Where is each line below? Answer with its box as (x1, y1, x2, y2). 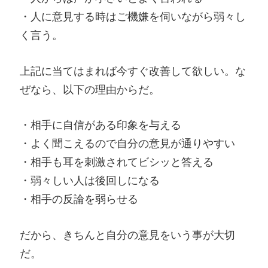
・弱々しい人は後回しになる (20, 174, 160, 187)
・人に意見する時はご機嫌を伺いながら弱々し (20, 10, 246, 23)
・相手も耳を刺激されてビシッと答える (20, 156, 214, 169)
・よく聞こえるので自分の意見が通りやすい (20, 137, 235, 150)
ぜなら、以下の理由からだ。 (20, 83, 160, 96)
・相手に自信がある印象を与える (20, 118, 181, 132)
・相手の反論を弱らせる (20, 193, 138, 206)
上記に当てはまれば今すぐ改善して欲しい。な (20, 64, 246, 77)
